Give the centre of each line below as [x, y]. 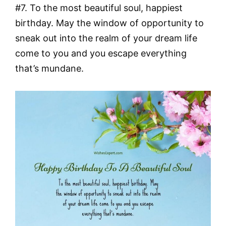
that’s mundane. [49, 69]
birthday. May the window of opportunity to [109, 23]
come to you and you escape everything [101, 53]
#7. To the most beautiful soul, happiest [99, 8]
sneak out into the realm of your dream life [106, 38]
